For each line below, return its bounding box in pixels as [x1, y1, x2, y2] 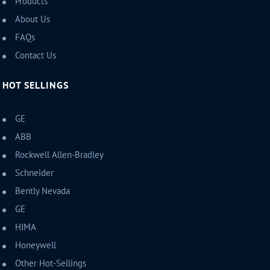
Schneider [15, 168, 54, 179]
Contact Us [15, 50, 57, 61]
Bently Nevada [15, 186, 71, 197]
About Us [15, 14, 51, 25]
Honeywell [15, 240, 57, 251]
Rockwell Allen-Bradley [15, 149, 104, 161]
